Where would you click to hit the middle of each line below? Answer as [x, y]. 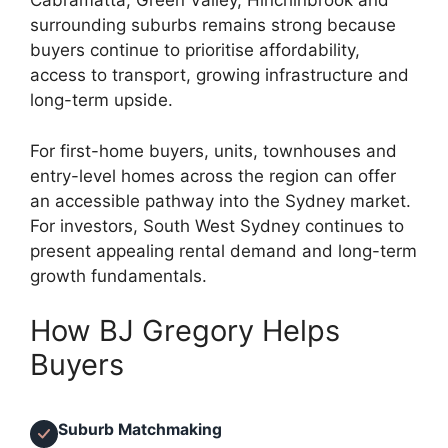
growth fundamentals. [118, 275]
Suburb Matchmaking [140, 430]
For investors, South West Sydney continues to [217, 225]
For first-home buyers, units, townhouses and [213, 150]
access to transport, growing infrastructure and [219, 75]
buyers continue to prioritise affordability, [195, 50]
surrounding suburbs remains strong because [213, 25]
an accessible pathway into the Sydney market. [220, 200]
